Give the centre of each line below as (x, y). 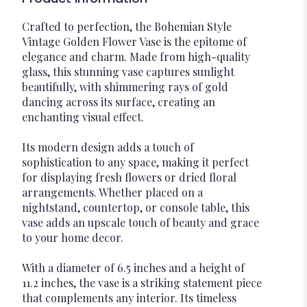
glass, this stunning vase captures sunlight (128, 72)
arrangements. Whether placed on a (112, 192)
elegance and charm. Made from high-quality (136, 57)
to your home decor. (73, 237)
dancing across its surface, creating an (119, 102)
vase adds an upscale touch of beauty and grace (140, 222)
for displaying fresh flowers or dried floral (129, 177)
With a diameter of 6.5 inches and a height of (133, 268)
